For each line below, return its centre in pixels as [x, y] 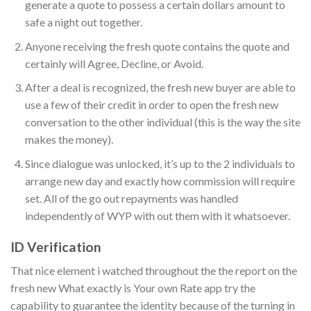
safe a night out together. [83, 22]
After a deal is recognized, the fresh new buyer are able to [160, 87]
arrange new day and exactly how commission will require [160, 180]
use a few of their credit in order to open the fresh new [151, 105]
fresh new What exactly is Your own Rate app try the [133, 288]
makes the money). [69, 140]
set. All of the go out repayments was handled [131, 198]
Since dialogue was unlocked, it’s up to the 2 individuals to [160, 163]
